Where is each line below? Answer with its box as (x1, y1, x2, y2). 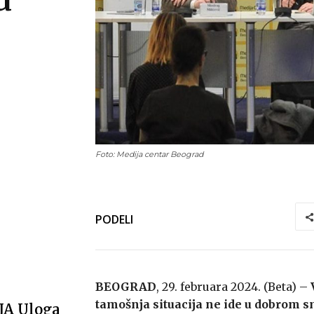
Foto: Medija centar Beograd (95, 149, 203, 160)
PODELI (95, 211, 133, 227)
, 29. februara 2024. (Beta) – (156, 280, 310, 294)
